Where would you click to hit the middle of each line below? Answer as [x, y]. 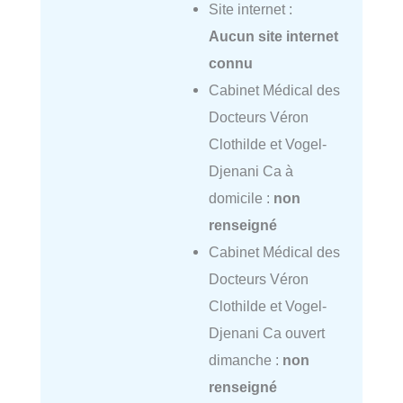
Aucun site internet [273, 36]
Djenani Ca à [251, 171]
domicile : [241, 198]
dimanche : [245, 360]
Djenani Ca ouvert [266, 333]
